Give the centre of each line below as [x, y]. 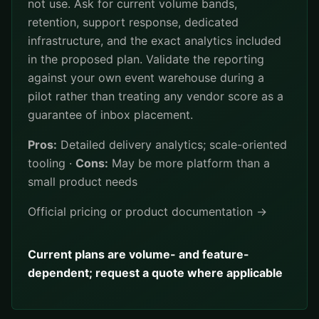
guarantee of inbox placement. [110, 115]
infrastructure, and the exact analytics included [155, 41]
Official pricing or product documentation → [147, 211]
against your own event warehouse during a [146, 78]
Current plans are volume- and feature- [138, 254]
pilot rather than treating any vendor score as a [156, 96]
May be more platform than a [189, 163]
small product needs [83, 182]
